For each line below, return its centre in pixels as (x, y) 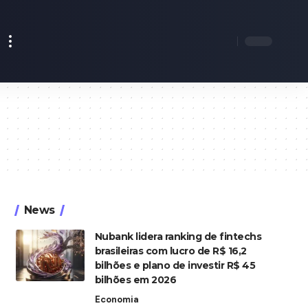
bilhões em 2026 (135, 279)
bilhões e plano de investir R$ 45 (175, 265)
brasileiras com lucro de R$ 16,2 (170, 251)
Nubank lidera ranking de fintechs (178, 236)
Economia (117, 299)
